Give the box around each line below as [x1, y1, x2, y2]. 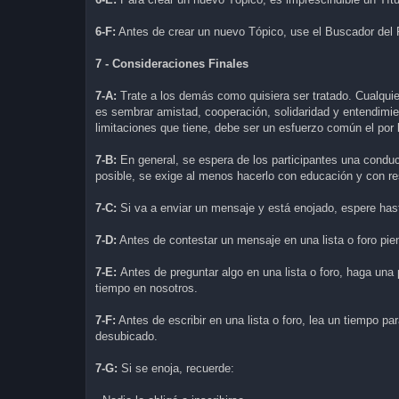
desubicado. [95, 329, 158, 343]
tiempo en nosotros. [95, 281, 198, 295]
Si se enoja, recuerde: [121, 361, 234, 375]
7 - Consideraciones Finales [95, 56, 248, 70]
